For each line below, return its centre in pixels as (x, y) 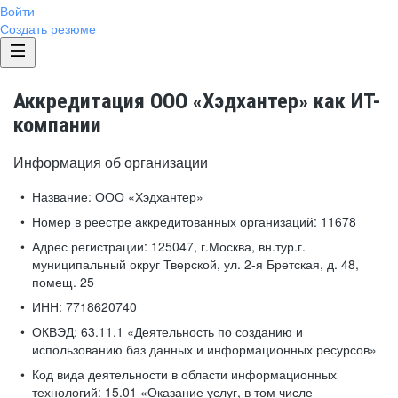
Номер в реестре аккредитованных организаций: (175, 221)
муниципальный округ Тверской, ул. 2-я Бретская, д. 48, (195, 264)
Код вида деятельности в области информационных (184, 374)
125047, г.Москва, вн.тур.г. (227, 246)
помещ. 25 (63, 282)
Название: (62, 196)
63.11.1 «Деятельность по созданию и (190, 331)
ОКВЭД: (55, 331)
